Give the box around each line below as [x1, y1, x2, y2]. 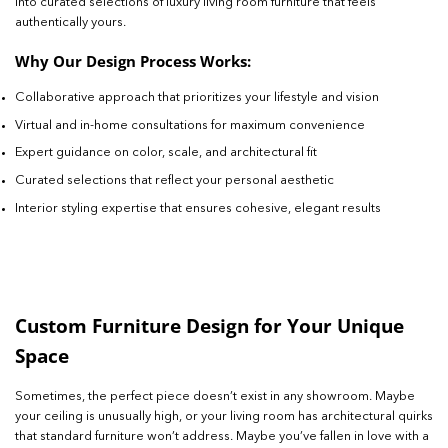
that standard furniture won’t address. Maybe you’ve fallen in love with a [15, 430, 429, 443]
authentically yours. [15, 16, 126, 30]
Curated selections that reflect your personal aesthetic [15, 173, 334, 187]
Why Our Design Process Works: [15, 50, 251, 71]
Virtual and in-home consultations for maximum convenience [15, 118, 365, 132]
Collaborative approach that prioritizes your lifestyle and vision [15, 90, 379, 104]
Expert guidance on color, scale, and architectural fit [15, 146, 317, 160]
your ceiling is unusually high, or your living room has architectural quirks [15, 410, 433, 423]
